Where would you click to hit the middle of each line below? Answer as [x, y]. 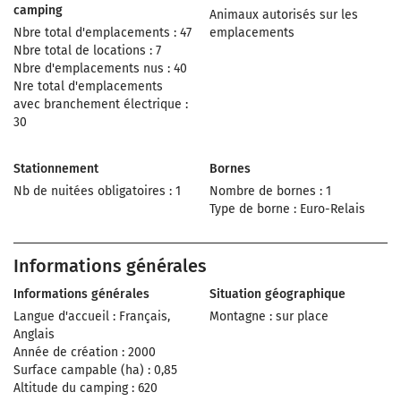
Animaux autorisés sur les [284, 15]
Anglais [34, 334]
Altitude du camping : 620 [85, 388]
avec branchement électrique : [101, 104]
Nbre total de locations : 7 [87, 51]
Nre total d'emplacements [88, 86]
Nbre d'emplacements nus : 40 [100, 68]
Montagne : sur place [269, 316]
